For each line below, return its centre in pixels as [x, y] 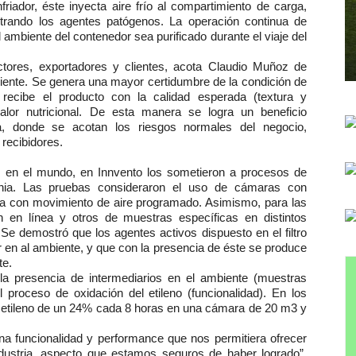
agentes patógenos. [112, 21]
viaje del [286, 36]
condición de [274, 81]
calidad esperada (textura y [230, 97]
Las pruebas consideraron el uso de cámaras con [161, 187]
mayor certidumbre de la [174, 81]
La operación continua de [238, 21]
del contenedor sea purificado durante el [158, 36]
